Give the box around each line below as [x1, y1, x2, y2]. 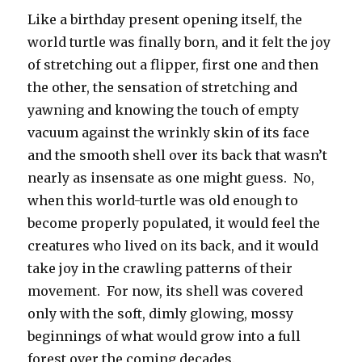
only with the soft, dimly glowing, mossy [27, 305, 294, 322]
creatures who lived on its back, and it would [27, 238, 319, 255]
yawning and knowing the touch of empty [27, 102, 300, 119]
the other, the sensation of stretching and [27, 79, 298, 96]
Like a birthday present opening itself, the [27, 11, 303, 28]
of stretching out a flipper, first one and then [27, 57, 319, 74]
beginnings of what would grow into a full [27, 328, 301, 345]
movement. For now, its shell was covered [27, 283, 304, 300]
